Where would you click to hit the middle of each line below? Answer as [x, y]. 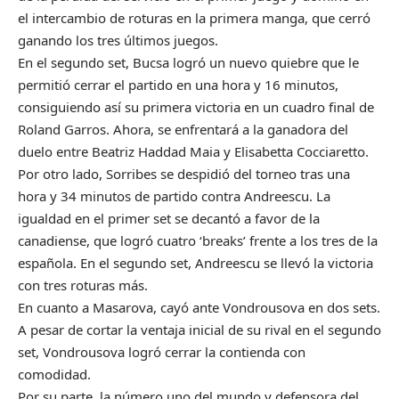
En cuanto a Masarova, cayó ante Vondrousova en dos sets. [199, 307]
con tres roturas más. [83, 285]
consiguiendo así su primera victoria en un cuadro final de [196, 106]
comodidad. [54, 374]
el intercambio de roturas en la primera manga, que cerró [194, 17]
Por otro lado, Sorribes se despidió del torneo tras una [184, 173]
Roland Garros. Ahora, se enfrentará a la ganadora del [183, 129]
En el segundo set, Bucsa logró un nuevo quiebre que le [188, 62]
